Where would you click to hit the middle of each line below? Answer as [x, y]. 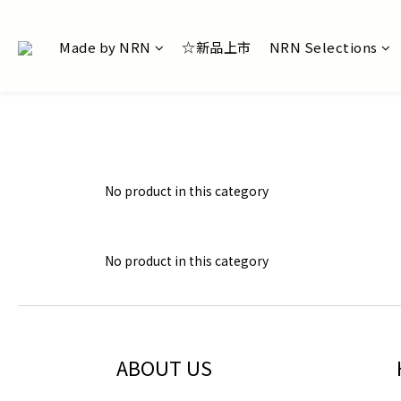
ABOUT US [164, 367]
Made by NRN [105, 47]
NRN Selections [323, 47]
